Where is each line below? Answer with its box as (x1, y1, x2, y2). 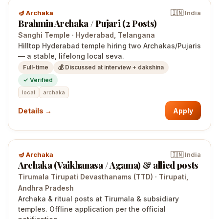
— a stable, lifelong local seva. (18, 52, 124, 60)
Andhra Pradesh (18, 184, 74, 192)
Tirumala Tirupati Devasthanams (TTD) (18, 173, 153, 181)
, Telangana (114, 31, 155, 39)
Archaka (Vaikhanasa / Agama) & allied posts (18, 159, 199, 171)
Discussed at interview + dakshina (65, 64, 164, 71)
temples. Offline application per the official (18, 205, 166, 213)
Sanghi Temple (18, 31, 70, 39)
